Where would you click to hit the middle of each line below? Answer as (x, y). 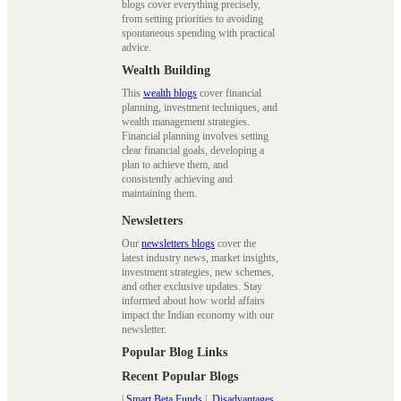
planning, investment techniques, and (200, 108)
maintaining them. (161, 194)
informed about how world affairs (193, 301)
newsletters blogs (178, 244)
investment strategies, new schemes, (198, 273)
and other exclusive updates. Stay (192, 287)
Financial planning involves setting (195, 137)
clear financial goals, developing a (193, 151)
